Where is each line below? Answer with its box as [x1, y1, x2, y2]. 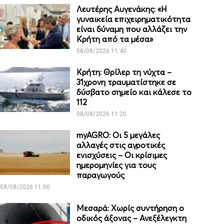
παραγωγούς [76, 170, 125, 180]
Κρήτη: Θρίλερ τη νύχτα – [76, 67, 172, 77]
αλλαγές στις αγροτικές [76, 140, 165, 150]
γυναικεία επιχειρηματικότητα [76, 14, 191, 24]
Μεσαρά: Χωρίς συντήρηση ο [76, 203, 184, 213]
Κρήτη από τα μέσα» [76, 34, 153, 44]
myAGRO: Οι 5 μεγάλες [76, 130, 160, 140]
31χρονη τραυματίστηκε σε [76, 77, 176, 87]
